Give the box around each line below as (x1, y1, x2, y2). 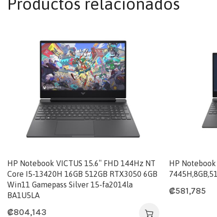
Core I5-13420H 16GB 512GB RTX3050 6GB (7, 169, 157, 178)
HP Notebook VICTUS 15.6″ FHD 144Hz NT (7, 158, 155, 168)
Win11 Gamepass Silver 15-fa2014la (7, 180, 133, 189)
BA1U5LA (7, 190, 40, 200)
